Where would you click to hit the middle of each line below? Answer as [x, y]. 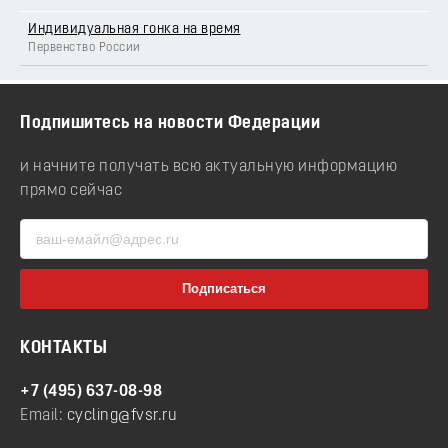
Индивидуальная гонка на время [134, 29]
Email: [43, 416]
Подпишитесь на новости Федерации [170, 124]
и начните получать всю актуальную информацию [208, 166]
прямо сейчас [71, 190]
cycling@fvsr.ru [121, 416]
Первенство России [84, 48]
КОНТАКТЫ [63, 349]
